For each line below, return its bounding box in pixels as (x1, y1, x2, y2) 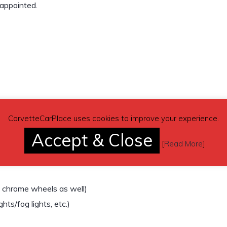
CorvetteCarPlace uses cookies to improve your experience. (8, 113, 219, 124)
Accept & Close (31, 129, 153, 152)
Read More (164, 139, 203, 149)
